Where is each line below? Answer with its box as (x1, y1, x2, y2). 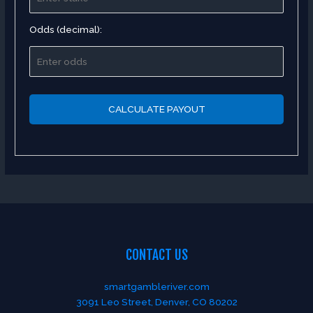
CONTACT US (125, 247, 188, 264)
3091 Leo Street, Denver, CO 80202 (75, 296, 238, 307)
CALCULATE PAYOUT (108, 103, 205, 115)
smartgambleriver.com (103, 280, 210, 292)
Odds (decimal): (29, 24, 103, 36)
